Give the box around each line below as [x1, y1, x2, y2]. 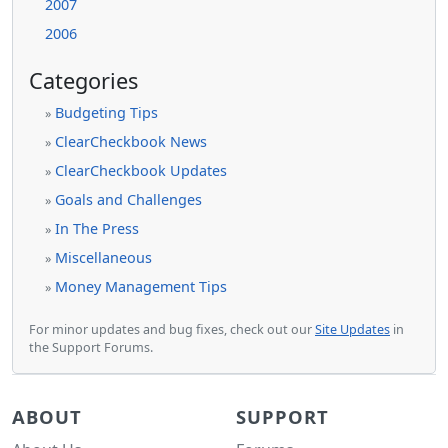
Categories [29, 66, 138, 95]
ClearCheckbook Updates [55, 161, 227, 180]
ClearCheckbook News [55, 132, 207, 151]
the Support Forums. [29, 339, 153, 356]
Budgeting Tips [55, 103, 158, 122]
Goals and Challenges [55, 190, 202, 209]
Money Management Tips [55, 277, 227, 296]
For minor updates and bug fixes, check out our [29, 321, 315, 338]
